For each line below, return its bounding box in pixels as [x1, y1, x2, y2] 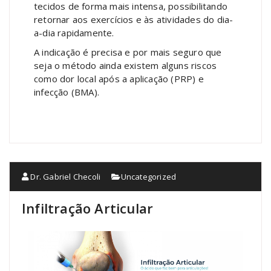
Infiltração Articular [22, 199, 154, 218]
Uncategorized [120, 171, 177, 183]
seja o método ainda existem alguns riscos [34, 59, 217, 72]
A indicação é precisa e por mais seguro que [34, 46, 222, 59]
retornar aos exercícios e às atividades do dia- [34, 13, 233, 26]
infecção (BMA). [34, 86, 99, 99]
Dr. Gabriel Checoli [28, 171, 101, 183]
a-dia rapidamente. [34, 27, 117, 39]
